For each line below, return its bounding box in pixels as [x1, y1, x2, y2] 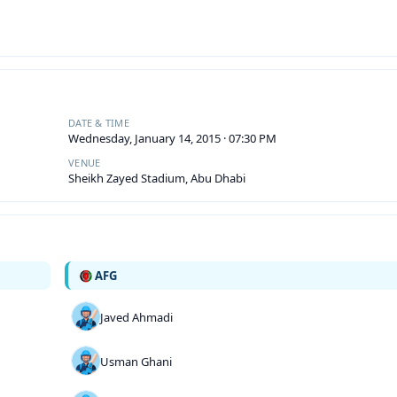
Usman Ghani [100, 354, 172, 370]
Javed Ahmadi [100, 309, 173, 325]
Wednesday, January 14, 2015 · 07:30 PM [68, 130, 276, 146]
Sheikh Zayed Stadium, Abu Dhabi [68, 170, 245, 186]
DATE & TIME [68, 116, 130, 129]
